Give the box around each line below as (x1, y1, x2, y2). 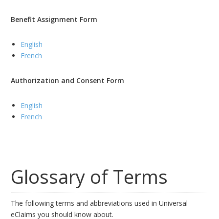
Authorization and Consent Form (11, 76, 125, 85)
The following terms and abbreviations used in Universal (11, 198, 188, 208)
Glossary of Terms (11, 164, 168, 189)
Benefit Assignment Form (11, 15, 98, 24)
